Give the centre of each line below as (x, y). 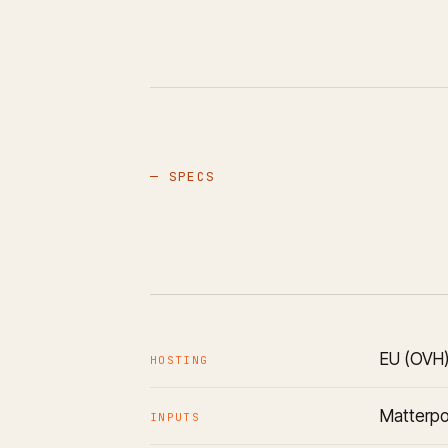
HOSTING (179, 359)
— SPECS (183, 177)
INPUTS (175, 416)
